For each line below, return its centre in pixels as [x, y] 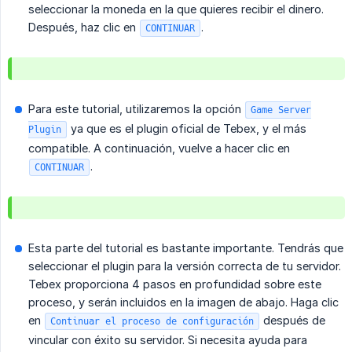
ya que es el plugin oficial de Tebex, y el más [187, 128]
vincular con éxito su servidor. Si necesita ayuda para [168, 339]
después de [293, 320]
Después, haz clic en [84, 27]
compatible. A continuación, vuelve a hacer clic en [159, 148]
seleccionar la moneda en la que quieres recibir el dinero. [176, 9]
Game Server [281, 110]
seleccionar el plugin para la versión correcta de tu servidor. [185, 266]
